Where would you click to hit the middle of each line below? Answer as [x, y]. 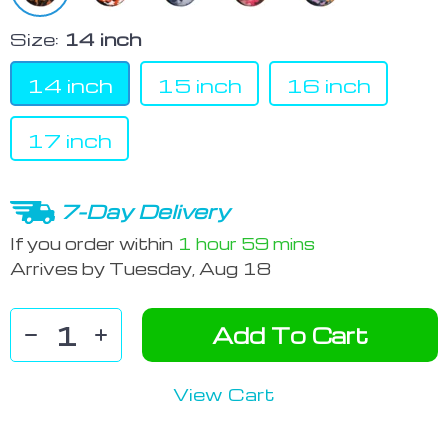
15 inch [199, 85]
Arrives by [59, 269]
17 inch [69, 140]
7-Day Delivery [145, 211]
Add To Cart [290, 335]
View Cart [224, 394]
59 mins [278, 243]
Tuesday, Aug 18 [190, 269]
